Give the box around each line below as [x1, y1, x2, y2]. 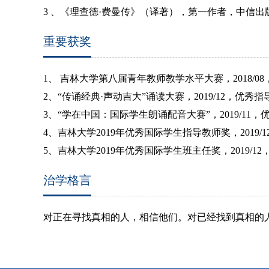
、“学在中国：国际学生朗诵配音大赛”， [48, 109, 220, 119]
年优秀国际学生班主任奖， [115, 145, 231, 156]
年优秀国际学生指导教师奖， [115, 127, 240, 138]
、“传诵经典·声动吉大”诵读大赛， [48, 91, 194, 101]
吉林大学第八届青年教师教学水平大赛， [60, 73, 233, 83]
